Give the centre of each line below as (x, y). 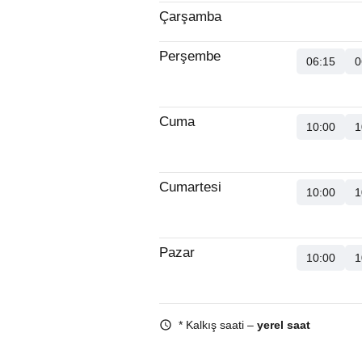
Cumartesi (190, 187)
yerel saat (284, 325)
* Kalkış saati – (218, 325)
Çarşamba (190, 17)
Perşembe (190, 56)
